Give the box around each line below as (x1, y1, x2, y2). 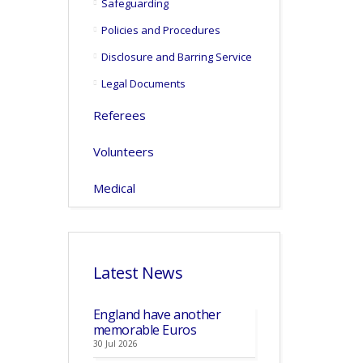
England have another (92, 305, 221, 323)
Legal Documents (100, 76, 186, 91)
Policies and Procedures (100, 23, 220, 37)
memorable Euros (92, 321, 197, 339)
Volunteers (92, 143, 154, 160)
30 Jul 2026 (92, 338, 138, 349)
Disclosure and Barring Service (100, 49, 252, 64)
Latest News (92, 262, 182, 284)
